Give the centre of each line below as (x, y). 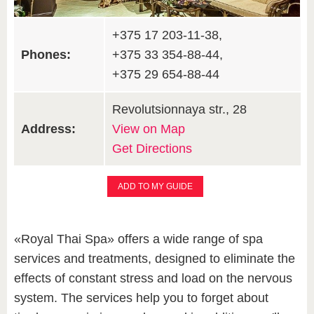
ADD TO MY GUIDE (155, 186)
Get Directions (152, 149)
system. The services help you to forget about (141, 298)
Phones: (46, 55)
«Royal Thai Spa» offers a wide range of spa (138, 239)
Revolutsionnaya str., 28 (179, 109)
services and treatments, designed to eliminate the (155, 259)
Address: (48, 129)
